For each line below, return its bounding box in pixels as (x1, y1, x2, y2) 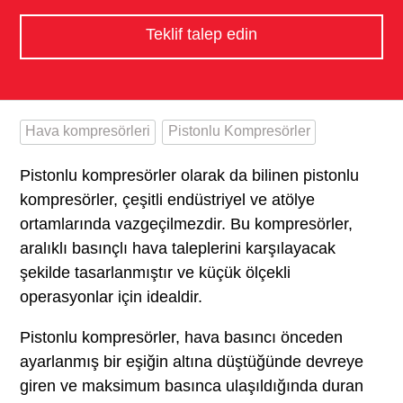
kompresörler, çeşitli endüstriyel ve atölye (19, 190, 315, 209)
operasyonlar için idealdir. (19, 287, 202, 306)
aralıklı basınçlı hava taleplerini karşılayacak (19, 238, 336, 257)
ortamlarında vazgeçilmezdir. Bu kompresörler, (19, 214, 353, 233)
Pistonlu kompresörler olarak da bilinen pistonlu (19, 166, 359, 184)
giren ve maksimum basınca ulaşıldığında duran (19, 376, 363, 395)
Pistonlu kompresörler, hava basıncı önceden (19, 327, 343, 346)
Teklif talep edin (146, 25, 257, 44)
